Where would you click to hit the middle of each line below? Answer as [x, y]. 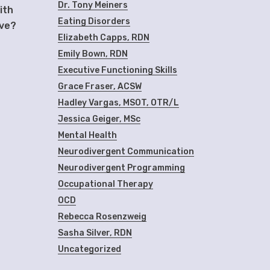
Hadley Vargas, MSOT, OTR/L [118, 103]
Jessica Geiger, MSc [99, 119]
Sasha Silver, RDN [95, 233]
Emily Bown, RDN [93, 54]
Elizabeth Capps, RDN [104, 38]
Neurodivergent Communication [126, 152]
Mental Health [87, 135]
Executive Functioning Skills [118, 70]
